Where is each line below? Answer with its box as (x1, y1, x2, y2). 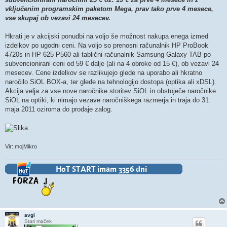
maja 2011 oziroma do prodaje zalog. (5, 105, 112, 113)
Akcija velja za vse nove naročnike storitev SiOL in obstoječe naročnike (5, 87, 216, 95)
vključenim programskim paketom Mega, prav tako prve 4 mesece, (5, 5, 213, 13)
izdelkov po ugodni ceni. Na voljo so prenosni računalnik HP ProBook (5, 42, 208, 50)
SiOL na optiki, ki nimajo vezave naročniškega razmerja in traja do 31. (5, 96, 211, 104)
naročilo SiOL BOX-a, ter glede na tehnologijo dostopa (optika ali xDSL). (5, 78, 216, 86)
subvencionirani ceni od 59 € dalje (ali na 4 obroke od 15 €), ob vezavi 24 (5, 60, 219, 68)
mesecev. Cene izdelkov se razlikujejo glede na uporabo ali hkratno (5, 69, 202, 77)
